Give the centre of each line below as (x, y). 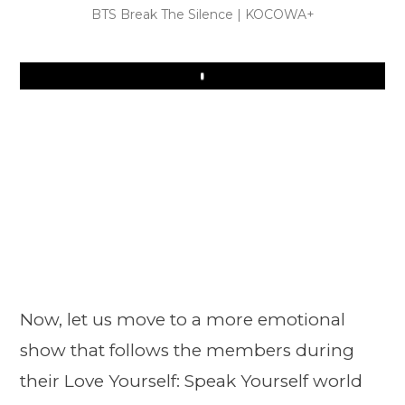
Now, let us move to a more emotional (183, 319)
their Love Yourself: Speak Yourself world (191, 381)
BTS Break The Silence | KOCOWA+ (202, 15)
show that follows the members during (187, 350)
